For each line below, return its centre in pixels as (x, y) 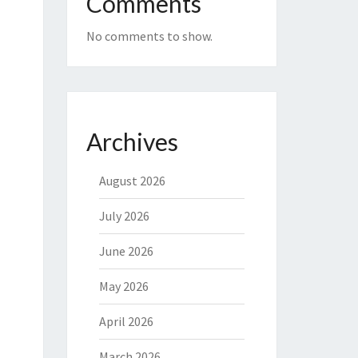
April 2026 (126, 321)
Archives (132, 141)
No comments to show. (149, 36)
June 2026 (126, 251)
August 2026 (132, 181)
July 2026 (124, 216)
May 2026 (123, 286)
